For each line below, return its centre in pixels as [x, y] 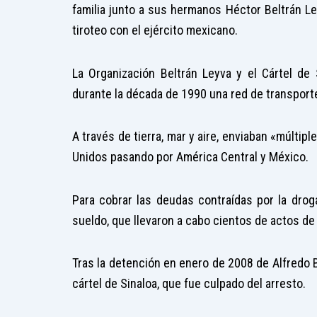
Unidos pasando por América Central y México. [190, 157]
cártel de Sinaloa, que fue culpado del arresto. [189, 284]
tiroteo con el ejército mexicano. [155, 30]
